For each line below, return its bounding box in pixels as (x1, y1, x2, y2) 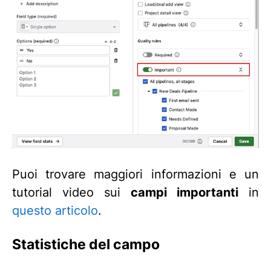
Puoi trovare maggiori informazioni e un (12, 166, 259, 181)
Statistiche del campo (12, 235, 160, 253)
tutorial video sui (12, 184, 131, 200)
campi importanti (131, 184, 238, 200)
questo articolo (12, 203, 98, 218)
